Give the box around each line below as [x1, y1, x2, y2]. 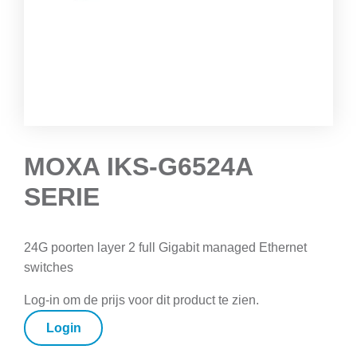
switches [24, 260, 73, 274]
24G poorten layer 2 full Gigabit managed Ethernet [24, 240, 307, 254]
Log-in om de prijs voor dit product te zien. [24, 292, 259, 307]
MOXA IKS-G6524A [24, 151, 253, 181]
